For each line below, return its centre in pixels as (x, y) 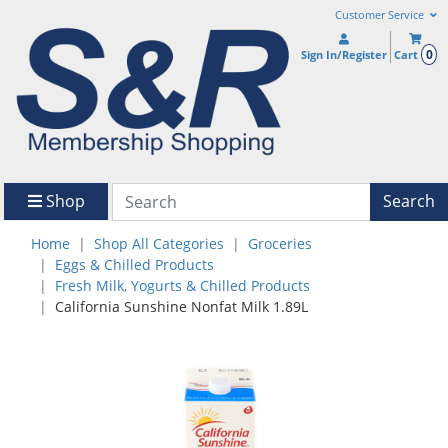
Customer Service (380, 15)
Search (409, 201)
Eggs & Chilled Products (134, 264)
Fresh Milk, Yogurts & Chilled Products (182, 285)
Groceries (280, 243)
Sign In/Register (344, 54)
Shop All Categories (159, 243)
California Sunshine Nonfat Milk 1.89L (181, 306)
